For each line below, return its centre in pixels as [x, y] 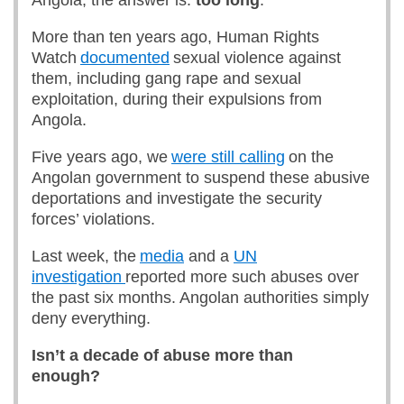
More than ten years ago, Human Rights [175, 37]
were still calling [228, 157]
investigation [78, 277]
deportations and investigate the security [177, 198]
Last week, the [86, 256]
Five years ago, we [101, 157]
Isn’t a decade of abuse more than [162, 355]
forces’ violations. [97, 219]
